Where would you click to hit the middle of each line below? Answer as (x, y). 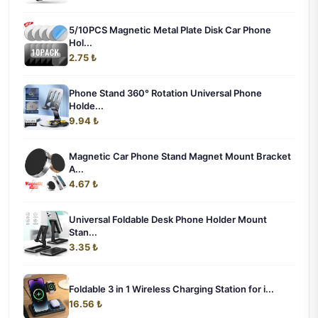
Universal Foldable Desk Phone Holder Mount (168, 219)
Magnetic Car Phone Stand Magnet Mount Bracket (180, 156)
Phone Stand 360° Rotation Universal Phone (165, 93)
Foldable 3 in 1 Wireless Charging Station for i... (171, 289)
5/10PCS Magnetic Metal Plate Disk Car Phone (170, 29)
